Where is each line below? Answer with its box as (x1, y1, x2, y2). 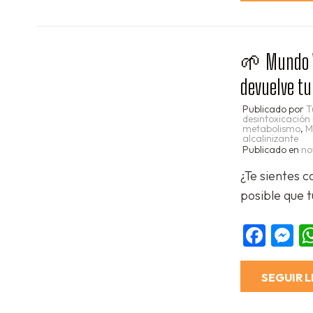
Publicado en (242, 143, 301, 156)
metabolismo (242, 122, 300, 135)
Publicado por (242, 102, 306, 115)
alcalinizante (242, 131, 298, 145)
